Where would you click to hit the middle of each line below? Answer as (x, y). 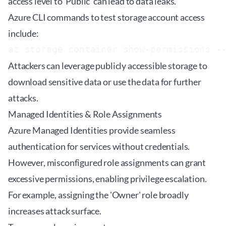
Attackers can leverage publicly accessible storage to (108, 66)
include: (23, 33)
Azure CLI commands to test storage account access (107, 17)
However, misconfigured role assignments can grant (107, 162)
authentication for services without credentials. (99, 146)
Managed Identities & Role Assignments (85, 114)
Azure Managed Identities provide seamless (92, 130)
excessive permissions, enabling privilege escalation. (107, 179)
